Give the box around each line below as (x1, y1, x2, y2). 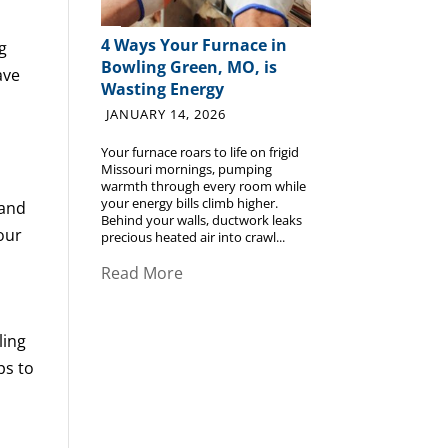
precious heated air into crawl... (101, 228, 286, 247)
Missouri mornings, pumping (101, 160, 273, 179)
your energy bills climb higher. (101, 194, 279, 213)
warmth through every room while (101, 177, 307, 196)
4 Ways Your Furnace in (101, 34, 288, 57)
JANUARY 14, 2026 (106, 105, 227, 124)
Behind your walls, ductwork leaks (101, 211, 303, 230)
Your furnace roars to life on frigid (101, 143, 300, 162)
